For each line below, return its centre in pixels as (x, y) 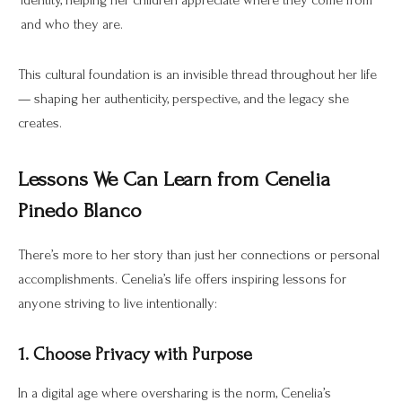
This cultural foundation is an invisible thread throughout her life (197, 74)
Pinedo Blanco (80, 211)
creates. (40, 122)
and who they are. (72, 25)
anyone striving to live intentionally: (118, 304)
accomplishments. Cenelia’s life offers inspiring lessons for (182, 280)
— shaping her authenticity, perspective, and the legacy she (184, 98)
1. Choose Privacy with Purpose (135, 354)
